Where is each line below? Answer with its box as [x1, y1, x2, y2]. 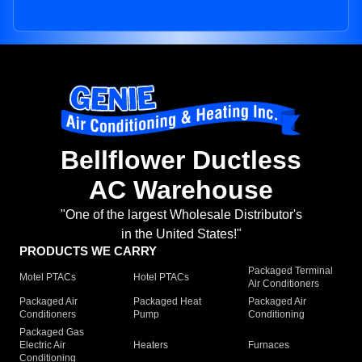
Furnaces [247, 339, 289, 351]
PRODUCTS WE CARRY [19, 244, 157, 259]
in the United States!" [120, 227, 242, 242]
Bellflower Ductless [61, 145, 301, 175]
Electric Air [19, 339, 65, 351]
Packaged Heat [133, 296, 202, 308]
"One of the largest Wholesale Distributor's [60, 208, 302, 222]
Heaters [133, 339, 169, 351]
